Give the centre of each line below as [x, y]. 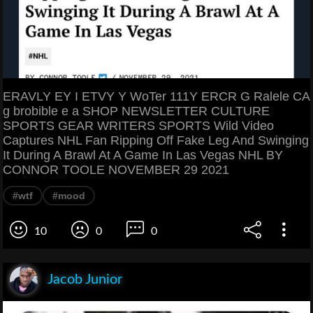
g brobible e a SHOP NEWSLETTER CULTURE [136, 111]
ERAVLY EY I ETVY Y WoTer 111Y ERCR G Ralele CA [156, 96]
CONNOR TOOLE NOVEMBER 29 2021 [116, 170]
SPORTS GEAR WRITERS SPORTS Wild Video [138, 126]
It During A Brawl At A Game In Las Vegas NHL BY [143, 155]
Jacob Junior [85, 280]
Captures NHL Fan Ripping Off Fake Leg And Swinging [156, 140]
